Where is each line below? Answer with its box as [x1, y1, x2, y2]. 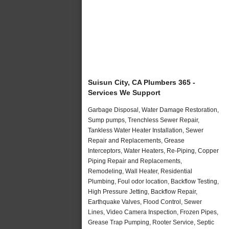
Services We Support [88, 88, 161, 97]
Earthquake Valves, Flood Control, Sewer [88, 198, 202, 205]
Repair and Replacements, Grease [88, 136, 185, 144]
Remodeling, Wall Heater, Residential [88, 167, 192, 175]
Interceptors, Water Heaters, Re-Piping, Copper [88, 147, 219, 154]
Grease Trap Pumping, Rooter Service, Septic [88, 218, 214, 226]
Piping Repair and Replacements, [88, 157, 182, 165]
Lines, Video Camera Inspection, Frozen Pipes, [88, 208, 218, 216]
